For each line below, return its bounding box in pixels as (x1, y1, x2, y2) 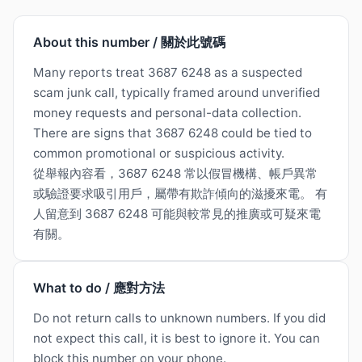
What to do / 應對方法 (33, 280, 165, 297)
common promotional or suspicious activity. (33, 145, 284, 162)
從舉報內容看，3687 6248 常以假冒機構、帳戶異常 (33, 166, 318, 182)
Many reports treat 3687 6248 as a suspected (33, 65, 302, 81)
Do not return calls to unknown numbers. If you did (33, 310, 326, 326)
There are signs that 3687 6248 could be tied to (33, 125, 312, 141)
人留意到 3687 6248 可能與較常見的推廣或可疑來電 (33, 206, 321, 222)
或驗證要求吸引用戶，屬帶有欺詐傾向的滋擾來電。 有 (33, 186, 327, 202)
